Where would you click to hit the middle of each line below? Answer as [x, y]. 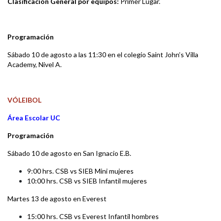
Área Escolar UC [34, 118]
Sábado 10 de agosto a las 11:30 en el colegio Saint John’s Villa [103, 55]
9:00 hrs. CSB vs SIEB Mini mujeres [80, 171]
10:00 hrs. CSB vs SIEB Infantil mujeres [87, 181]
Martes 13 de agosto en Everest [57, 199]
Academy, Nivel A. [35, 65]
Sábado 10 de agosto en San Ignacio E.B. [69, 153]
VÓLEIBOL [25, 100]
